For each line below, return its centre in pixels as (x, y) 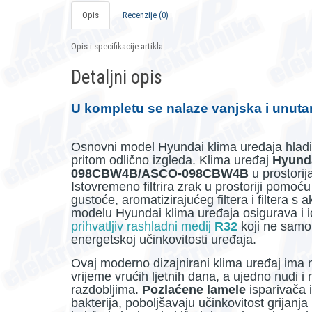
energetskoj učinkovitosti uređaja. (165, 240)
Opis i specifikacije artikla (117, 47)
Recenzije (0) (146, 15)
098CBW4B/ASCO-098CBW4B (160, 174)
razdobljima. (107, 290)
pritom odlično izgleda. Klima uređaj (172, 161)
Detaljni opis (117, 78)
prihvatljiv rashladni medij (141, 227)
